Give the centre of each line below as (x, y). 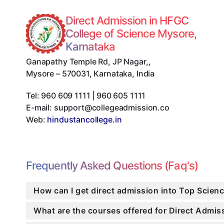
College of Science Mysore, (131, 34)
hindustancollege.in (84, 120)
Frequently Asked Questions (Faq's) (112, 166)
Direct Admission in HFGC (127, 21)
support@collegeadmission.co (111, 108)
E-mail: (40, 108)
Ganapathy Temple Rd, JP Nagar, (87, 62)
